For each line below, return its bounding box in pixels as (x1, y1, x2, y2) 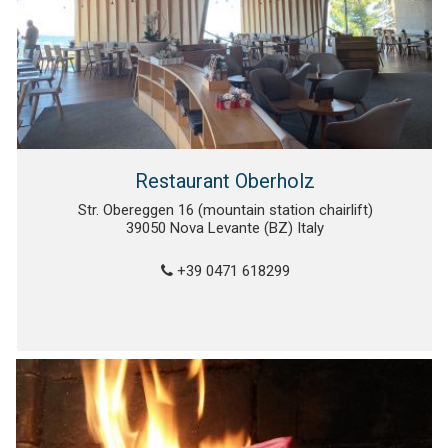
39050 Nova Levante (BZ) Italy (126, 219, 325, 238)
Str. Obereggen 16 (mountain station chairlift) (77, 201, 373, 220)
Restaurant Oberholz (135, 169, 316, 194)
